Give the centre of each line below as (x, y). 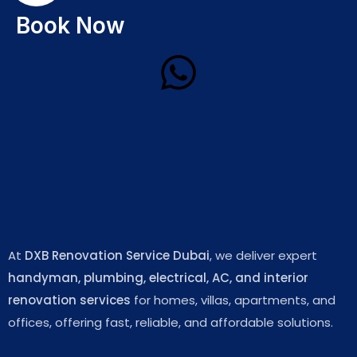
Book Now (71, 25)
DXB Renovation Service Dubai (117, 255)
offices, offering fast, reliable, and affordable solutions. (171, 322)
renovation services (69, 300)
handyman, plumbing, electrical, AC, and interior (158, 278)
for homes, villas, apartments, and (233, 300)
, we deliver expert (263, 255)
